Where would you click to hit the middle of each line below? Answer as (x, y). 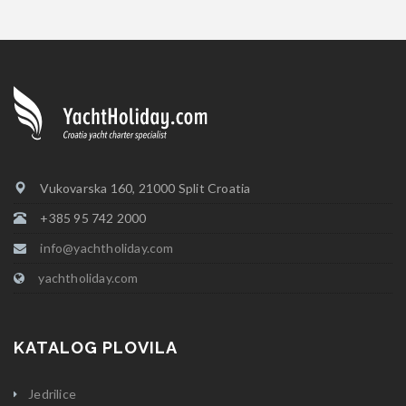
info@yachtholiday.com (107, 248)
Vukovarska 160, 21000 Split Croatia (144, 188)
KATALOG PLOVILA (96, 348)
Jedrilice (53, 394)
